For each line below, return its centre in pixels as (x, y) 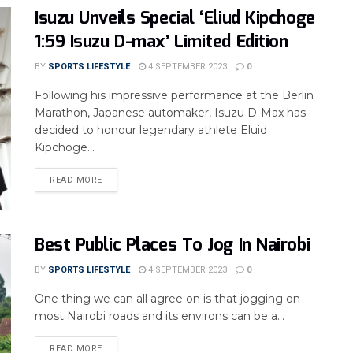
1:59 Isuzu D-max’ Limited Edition (162, 43)
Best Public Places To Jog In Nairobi (173, 245)
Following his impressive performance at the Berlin (174, 96)
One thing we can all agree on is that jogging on (167, 298)
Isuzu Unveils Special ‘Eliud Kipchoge (175, 19)
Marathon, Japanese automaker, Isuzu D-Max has (170, 113)
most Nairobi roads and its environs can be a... (160, 316)
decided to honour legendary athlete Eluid (151, 130)
